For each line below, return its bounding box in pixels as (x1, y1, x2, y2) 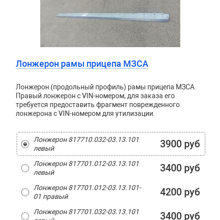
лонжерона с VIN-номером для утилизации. (15, 110, 157, 117)
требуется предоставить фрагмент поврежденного (15, 101, 180, 109)
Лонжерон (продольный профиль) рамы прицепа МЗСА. (15, 83, 196, 91)
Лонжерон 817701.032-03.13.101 (33, 208, 139, 216)
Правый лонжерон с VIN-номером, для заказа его (15, 92, 175, 100)
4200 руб (160, 186, 200, 198)
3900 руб (160, 138, 200, 150)
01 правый (33, 192, 68, 200)
